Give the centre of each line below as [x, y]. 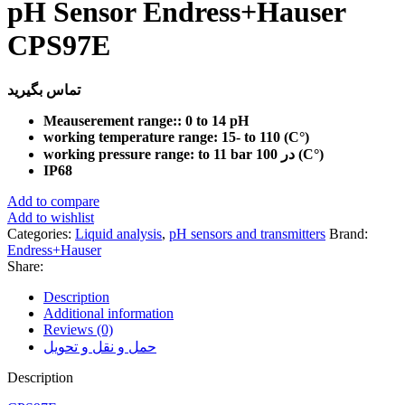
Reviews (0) [78, 330]
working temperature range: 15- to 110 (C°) [176, 137]
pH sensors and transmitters [247, 234]
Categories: [39, 234]
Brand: [348, 234]
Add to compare [53, 202]
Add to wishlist [51, 218]
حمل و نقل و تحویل [100, 347]
